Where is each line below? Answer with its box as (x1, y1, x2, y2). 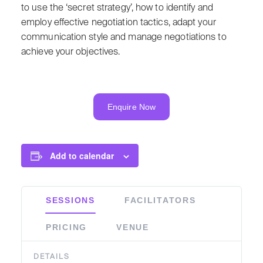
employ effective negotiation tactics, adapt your (21, 18, 216, 28)
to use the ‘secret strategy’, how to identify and (21, 3, 213, 13)
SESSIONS (46, 195, 95, 205)
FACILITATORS (124, 195, 196, 205)
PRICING (46, 222, 87, 232)
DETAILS (33, 252, 70, 261)
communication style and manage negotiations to (21, 32, 227, 42)
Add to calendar (50, 149, 114, 161)
